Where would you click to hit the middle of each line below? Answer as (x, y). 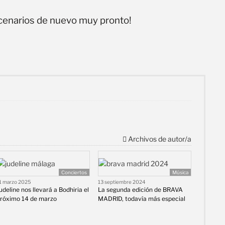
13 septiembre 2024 (121, 182)
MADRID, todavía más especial (141, 199)
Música (180, 173)
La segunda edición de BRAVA (140, 190)
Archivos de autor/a (159, 139)
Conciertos (74, 173)
